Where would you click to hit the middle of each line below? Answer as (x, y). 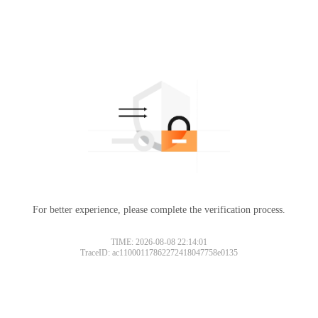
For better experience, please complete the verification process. (159, 209)
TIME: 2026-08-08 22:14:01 (159, 242)
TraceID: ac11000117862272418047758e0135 (159, 252)
